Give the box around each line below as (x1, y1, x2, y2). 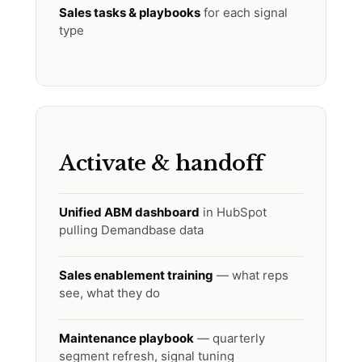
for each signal (200, 5, 288, 20)
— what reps (213, 267, 288, 283)
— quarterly (194, 330, 265, 346)
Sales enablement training (59, 267, 213, 283)
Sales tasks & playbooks (59, 5, 200, 20)
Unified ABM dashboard (59, 204, 200, 220)
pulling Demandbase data (59, 222, 204, 238)
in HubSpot (200, 204, 267, 220)
